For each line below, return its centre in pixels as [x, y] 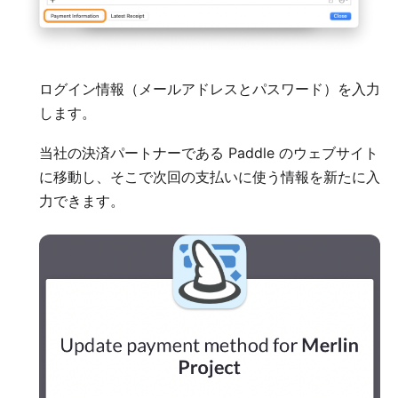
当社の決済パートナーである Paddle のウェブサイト [209, 153]
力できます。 [82, 201]
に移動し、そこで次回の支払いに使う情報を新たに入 [210, 177]
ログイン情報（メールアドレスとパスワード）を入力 [210, 89]
